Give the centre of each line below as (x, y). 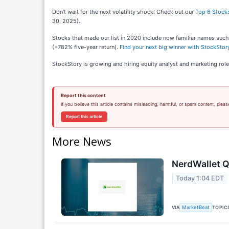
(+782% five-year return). (86, 47)
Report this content (83, 95)
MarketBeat (196, 208)
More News (82, 141)
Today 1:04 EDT (200, 178)
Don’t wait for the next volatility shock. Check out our (124, 12)
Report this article (84, 117)
